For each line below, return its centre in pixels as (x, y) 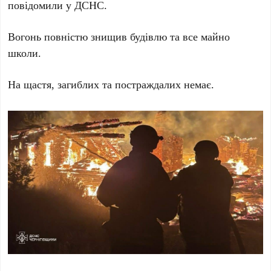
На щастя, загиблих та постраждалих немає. (111, 84)
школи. (25, 52)
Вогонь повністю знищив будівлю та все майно (119, 36)
